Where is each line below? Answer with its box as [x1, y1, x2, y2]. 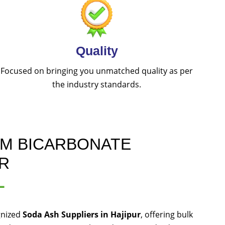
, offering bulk [141, 209, 193, 220]
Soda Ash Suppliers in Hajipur [23, 209, 141, 220]
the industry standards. [52, 79, 142, 90]
